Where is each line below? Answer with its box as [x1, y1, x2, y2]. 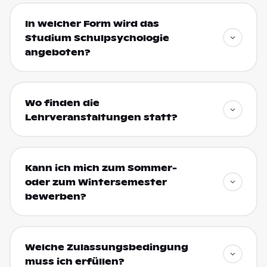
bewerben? [24, 191, 86, 202]
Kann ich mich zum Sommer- [24, 162, 177, 173]
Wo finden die [24, 97, 100, 108]
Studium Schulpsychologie [24, 32, 169, 44]
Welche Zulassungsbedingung [24, 241, 188, 253]
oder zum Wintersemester [24, 176, 167, 188]
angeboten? [24, 46, 91, 58]
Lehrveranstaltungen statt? [24, 111, 178, 123]
